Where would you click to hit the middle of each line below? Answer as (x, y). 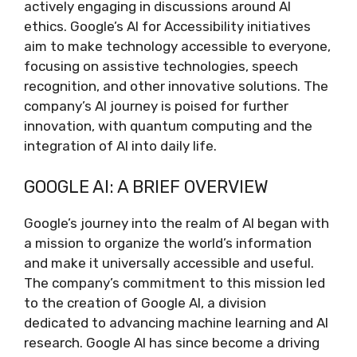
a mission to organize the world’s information (168, 243)
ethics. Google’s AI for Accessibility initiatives (167, 26)
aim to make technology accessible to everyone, (177, 46)
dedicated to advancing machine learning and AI (176, 322)
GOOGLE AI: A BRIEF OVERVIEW (146, 186)
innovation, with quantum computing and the (168, 126)
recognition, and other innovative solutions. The (176, 86)
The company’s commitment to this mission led (175, 282)
